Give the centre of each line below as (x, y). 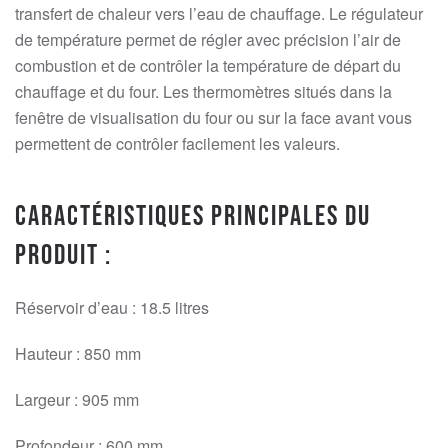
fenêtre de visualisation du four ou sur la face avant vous (213, 117)
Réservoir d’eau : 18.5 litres (112, 307)
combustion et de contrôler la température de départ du (208, 65)
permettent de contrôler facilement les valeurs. (177, 143)
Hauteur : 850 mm (78, 353)
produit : (63, 255)
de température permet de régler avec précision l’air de (208, 39)
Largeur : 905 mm (77, 399)
